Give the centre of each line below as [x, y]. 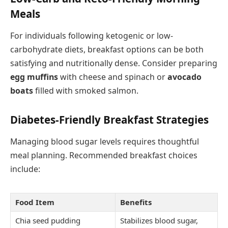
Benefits [136, 202]
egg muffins [34, 77]
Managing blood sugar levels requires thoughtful [105, 142]
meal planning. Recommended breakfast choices [104, 155]
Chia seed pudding [48, 221]
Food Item [35, 202]
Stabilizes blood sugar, [159, 221]
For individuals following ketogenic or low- [92, 36]
